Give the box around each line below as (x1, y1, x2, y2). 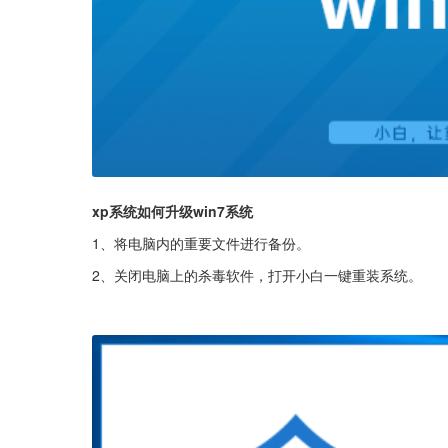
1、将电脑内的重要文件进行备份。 (92, 232, 310, 253)
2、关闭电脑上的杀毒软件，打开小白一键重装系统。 (92, 264, 422, 285)
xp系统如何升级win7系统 (92, 200, 253, 221)
